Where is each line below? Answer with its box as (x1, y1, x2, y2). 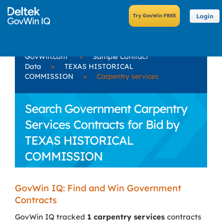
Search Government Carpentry (25, 101, 187, 116)
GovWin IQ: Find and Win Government (15, 182, 181, 194)
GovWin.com (25, 52, 67, 61)
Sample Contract (93, 52, 148, 61)
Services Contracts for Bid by (25, 117, 179, 132)
